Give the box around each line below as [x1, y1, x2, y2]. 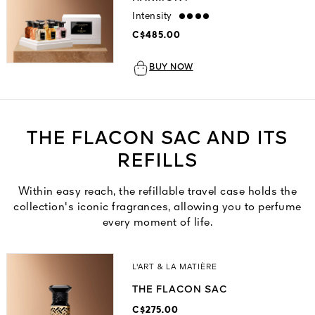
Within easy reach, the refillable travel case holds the [18, 186, 297, 198]
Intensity [132, 11, 172, 22]
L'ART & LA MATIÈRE [132, 264, 218, 272]
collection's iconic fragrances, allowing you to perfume [13, 202, 302, 214]
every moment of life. [102, 217, 213, 229]
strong [172, 11, 202, 22]
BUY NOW [149, 63, 193, 72]
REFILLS [117, 153, 198, 172]
